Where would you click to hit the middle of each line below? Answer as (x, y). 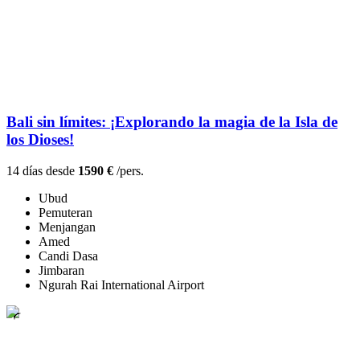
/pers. (129, 171)
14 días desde (42, 171)
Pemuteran (65, 213)
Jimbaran (61, 271)
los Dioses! (40, 140)
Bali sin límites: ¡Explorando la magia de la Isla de (172, 122)
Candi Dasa (68, 256)
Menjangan (67, 227)
